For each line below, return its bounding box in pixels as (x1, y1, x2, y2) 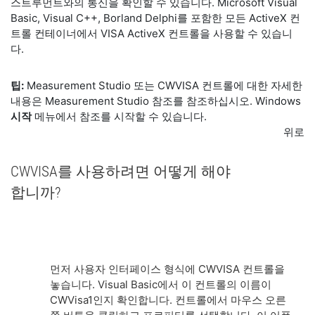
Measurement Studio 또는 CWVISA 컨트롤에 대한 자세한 (24, 79, 302, 92)
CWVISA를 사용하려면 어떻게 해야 (11, 163, 231, 180)
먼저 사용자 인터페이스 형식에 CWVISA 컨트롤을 (50, 262, 285, 276)
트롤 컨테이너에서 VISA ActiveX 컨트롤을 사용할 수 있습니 (11, 27, 292, 40)
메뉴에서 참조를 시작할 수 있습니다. (32, 110, 207, 123)
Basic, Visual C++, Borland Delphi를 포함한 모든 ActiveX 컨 (11, 11, 300, 25)
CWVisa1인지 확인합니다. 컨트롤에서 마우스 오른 (50, 293, 286, 307)
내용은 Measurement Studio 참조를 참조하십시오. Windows (11, 94, 301, 108)
